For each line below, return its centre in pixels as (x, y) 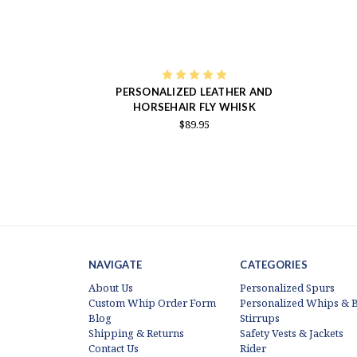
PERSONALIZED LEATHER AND (194, 92)
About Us (111, 288)
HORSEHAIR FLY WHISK (194, 107)
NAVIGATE (115, 265)
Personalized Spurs (288, 288)
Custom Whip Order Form (152, 303)
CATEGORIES (274, 265)
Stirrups (260, 318)
